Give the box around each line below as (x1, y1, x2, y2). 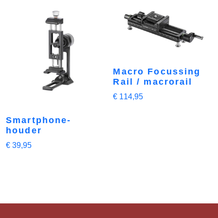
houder (6, 125, 42, 135)
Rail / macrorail (113, 76, 193, 87)
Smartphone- (6, 115, 72, 125)
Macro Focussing (113, 66, 201, 76)
